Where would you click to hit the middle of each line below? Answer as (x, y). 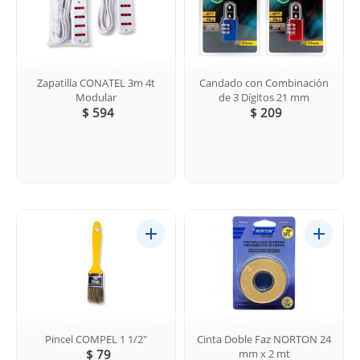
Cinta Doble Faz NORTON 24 (264, 339)
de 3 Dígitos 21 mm (264, 97)
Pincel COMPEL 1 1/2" (96, 339)
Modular (96, 97)
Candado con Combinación (264, 82)
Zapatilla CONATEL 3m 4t (96, 82)
